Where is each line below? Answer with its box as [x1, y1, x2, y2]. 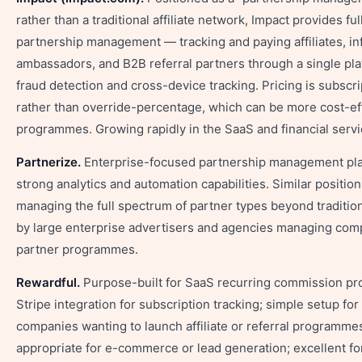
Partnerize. [16, 154, 81, 170]
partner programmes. [16, 242, 138, 257]
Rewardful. [16, 275, 80, 290]
